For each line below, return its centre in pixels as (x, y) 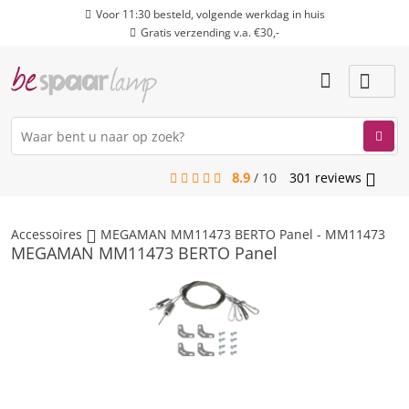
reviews (338, 178)
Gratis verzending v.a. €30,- (210, 32)
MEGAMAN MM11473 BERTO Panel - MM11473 (243, 234)
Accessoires (47, 234)
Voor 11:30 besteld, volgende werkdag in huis (210, 14)
